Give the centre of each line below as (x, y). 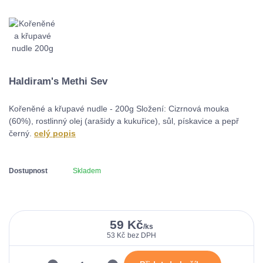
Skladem (87, 171)
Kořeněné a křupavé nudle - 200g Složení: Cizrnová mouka (119, 109)
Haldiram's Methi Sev (58, 81)
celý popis (55, 134)
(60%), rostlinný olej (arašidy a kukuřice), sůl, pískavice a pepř (124, 121)
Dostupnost (28, 171)
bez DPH (141, 235)
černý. (21, 134)
